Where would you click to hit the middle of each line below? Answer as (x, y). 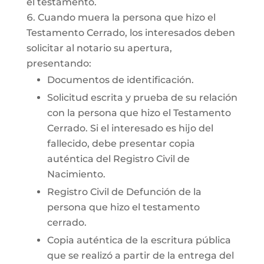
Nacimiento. (76, 174)
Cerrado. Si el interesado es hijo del (130, 128)
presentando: (59, 63)
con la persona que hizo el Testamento (139, 113)
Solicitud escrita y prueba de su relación (142, 98)
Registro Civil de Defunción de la (124, 192)
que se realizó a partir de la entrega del (140, 255)
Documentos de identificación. (120, 80)
